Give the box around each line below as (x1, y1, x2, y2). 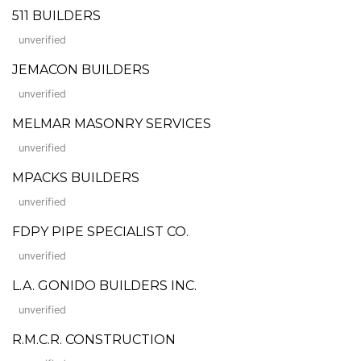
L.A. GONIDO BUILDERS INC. (12, 277, 197, 293)
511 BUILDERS (12, 7, 101, 23)
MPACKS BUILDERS (12, 169, 139, 185)
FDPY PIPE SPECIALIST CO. (12, 223, 189, 239)
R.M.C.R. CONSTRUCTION (12, 331, 176, 347)
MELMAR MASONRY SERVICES (12, 115, 211, 131)
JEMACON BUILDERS (12, 61, 150, 77)
